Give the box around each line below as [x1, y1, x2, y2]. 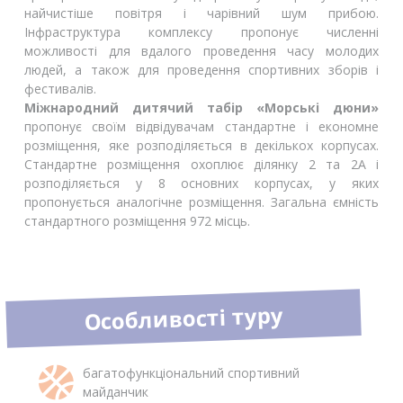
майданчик [83, 383, 148, 401]
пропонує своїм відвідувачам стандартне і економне [24, 118, 379, 136]
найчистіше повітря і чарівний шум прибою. [24, 4, 379, 22]
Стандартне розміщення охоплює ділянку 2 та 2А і [24, 156, 379, 174]
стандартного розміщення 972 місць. [24, 212, 250, 230]
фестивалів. [24, 80, 96, 98]
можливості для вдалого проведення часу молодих [24, 42, 379, 60]
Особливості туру [83, 300, 283, 337]
